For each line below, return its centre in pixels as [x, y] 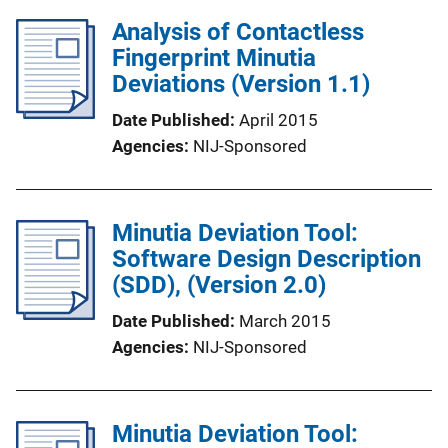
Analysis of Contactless [238, 32]
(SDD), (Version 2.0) [219, 285]
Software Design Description [266, 259]
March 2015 [285, 321]
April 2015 [278, 120]
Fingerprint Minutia [214, 58]
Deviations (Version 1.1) [241, 84]
